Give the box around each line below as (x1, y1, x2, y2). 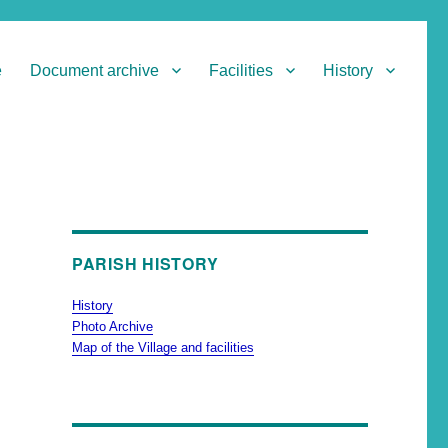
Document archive (30, 61, 159, 79)
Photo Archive (71, 319, 153, 335)
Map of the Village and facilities (71, 340, 254, 356)
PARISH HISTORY (71, 252, 219, 276)
